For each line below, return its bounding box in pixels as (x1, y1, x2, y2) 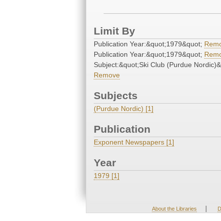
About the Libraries (151, 206, 197, 212)
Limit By (94, 25, 135, 37)
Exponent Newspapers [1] (94, 138, 174, 147)
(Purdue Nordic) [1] (94, 105, 153, 113)
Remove (94, 71, 120, 79)
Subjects (94, 90, 138, 102)
